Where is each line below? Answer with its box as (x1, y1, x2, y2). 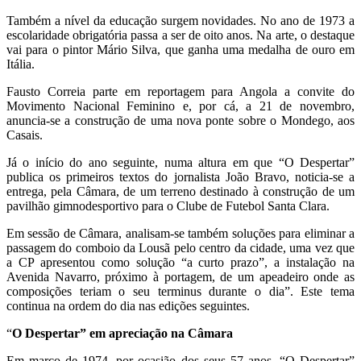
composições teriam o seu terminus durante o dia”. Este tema (6, 284, 355, 298)
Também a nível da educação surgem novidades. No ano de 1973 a (6, 13, 355, 27)
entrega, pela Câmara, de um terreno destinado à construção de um (6, 184, 355, 198)
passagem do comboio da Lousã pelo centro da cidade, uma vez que (6, 240, 355, 255)
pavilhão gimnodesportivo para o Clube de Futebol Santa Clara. (6, 198, 330, 213)
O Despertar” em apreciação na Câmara (12, 326, 233, 340)
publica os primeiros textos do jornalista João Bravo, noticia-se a (6, 169, 355, 184)
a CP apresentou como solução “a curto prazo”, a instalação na (6, 255, 355, 269)
